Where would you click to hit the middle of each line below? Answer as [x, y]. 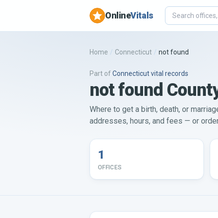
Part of [100, 73]
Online [118, 15]
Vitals [142, 15]
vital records [169, 73]
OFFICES [110, 167]
